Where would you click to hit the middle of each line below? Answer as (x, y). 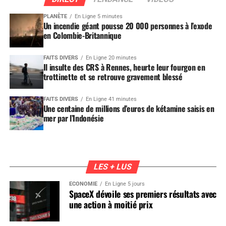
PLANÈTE (55, 16)
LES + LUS (113, 166)
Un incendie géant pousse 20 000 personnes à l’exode (128, 25)
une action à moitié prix (111, 204)
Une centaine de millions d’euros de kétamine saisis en (129, 108)
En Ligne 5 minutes (98, 16)
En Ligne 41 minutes (111, 99)
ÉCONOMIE (83, 184)
